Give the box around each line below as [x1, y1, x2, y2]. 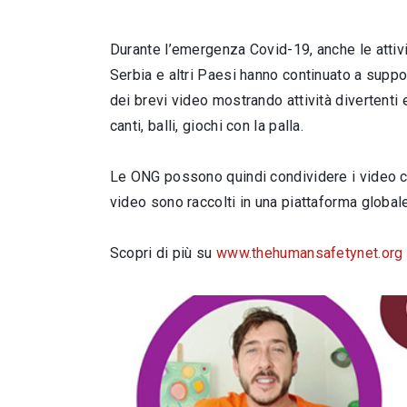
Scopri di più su [109, 244, 216, 262]
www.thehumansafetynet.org [215, 244, 403, 262]
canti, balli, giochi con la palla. [109, 117, 304, 134]
